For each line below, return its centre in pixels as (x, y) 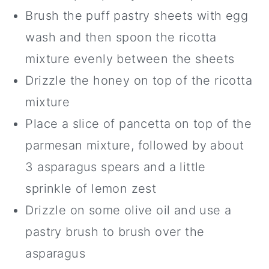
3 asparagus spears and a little (116, 167)
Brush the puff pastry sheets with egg (137, 15)
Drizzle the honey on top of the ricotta (139, 80)
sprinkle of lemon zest (91, 188)
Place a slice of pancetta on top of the (138, 123)
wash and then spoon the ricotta (121, 37)
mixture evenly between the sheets (130, 59)
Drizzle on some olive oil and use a (128, 210)
